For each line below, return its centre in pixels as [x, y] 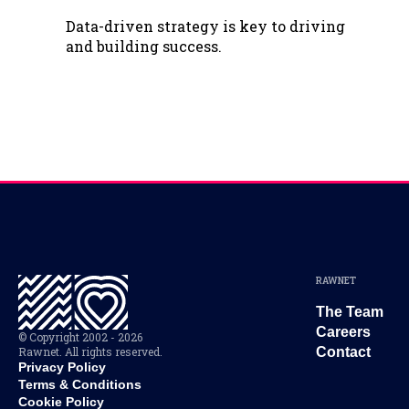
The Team [350, 312]
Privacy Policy [62, 367]
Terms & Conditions [80, 385]
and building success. [144, 47]
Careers [343, 332]
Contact [343, 352]
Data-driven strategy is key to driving [205, 26]
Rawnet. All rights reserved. [90, 352]
